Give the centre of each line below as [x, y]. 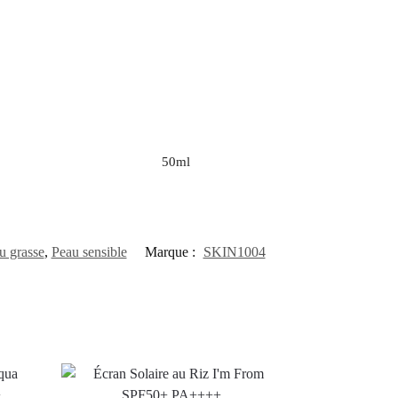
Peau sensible [89, 252]
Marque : [171, 252]
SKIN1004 [234, 252]
